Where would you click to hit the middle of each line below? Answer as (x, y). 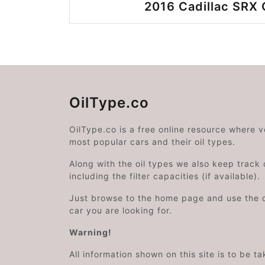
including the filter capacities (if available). (165, 176)
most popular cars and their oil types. (152, 142)
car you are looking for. (121, 210)
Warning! (91, 232)
